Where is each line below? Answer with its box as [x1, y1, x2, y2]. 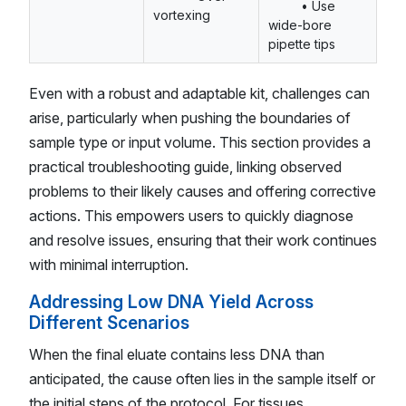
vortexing [153, 7, 210, 24]
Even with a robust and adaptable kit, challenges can [29, 84, 370, 103]
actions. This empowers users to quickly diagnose [29, 207, 353, 226]
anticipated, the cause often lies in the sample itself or [29, 369, 375, 388]
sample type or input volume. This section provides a [29, 133, 371, 152]
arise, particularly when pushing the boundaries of [29, 109, 351, 128]
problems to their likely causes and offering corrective [29, 182, 376, 201]
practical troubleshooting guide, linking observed [29, 158, 342, 177]
